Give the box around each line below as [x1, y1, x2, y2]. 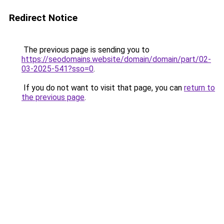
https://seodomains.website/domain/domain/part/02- [21, 54, 211, 64]
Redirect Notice [9, 12, 77, 23]
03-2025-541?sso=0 [21, 64, 93, 73]
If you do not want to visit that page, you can [21, 83, 184, 92]
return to [184, 83, 215, 92]
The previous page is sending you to [21, 45, 149, 54]
